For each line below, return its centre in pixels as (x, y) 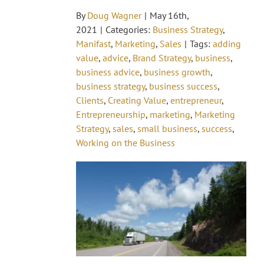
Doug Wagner (114, 15)
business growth (177, 72)
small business (167, 128)
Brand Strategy (162, 58)
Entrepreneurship (111, 114)
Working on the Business (126, 143)
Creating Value (137, 100)
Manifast (93, 44)
